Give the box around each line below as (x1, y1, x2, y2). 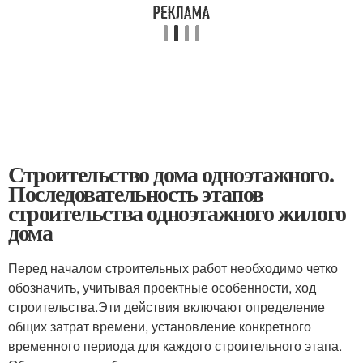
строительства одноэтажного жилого (8, 196, 346, 229)
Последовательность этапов (8, 177, 263, 210)
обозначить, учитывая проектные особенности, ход (8, 278, 316, 297)
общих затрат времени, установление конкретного (8, 317, 311, 335)
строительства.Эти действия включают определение (8, 297, 325, 316)
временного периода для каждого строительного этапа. (8, 336, 342, 355)
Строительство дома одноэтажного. (8, 157, 334, 190)
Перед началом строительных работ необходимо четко (8, 258, 338, 277)
